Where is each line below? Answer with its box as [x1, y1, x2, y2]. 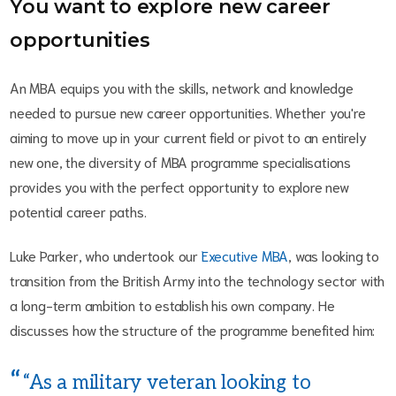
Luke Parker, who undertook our [10, 246, 202, 265]
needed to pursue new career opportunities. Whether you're [10, 103, 366, 122]
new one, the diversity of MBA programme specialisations [10, 152, 351, 171]
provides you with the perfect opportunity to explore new [10, 177, 349, 196]
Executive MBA [201, 246, 289, 265]
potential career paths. [10, 202, 147, 221]
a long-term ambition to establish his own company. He [10, 295, 335, 315]
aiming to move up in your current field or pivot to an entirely [10, 127, 367, 147]
